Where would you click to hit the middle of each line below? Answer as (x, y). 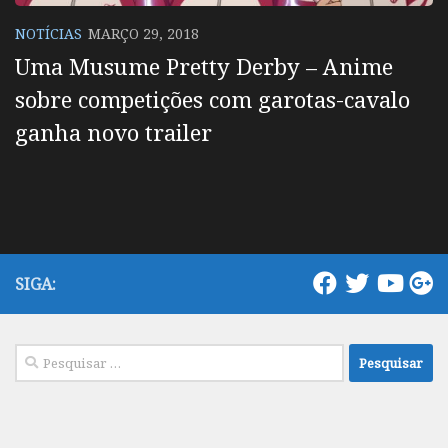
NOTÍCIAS (48, 33)
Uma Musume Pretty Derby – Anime (204, 66)
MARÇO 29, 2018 (143, 33)
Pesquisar (49, 355)
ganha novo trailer (113, 132)
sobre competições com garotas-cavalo (212, 99)
